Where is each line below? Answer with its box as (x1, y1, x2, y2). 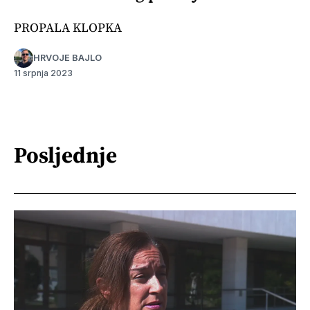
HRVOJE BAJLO (33, 53, 102, 64)
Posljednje (14, 140, 117, 171)
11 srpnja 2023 (14, 67, 73, 78)
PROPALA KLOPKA (14, 18, 122, 36)
